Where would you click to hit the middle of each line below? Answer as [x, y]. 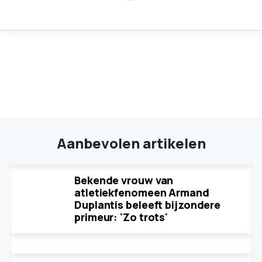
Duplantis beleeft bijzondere [148, 205]
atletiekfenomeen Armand [142, 192]
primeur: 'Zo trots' [121, 217]
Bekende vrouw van [124, 180]
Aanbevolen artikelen [131, 143]
